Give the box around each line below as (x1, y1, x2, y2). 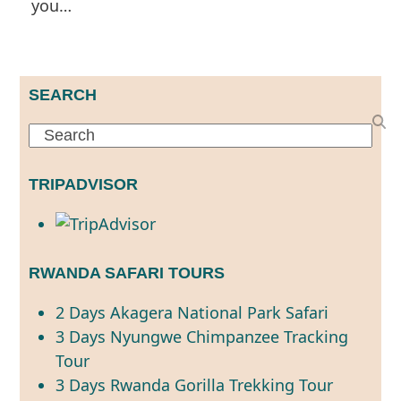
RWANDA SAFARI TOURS (29, 263, 226, 282)
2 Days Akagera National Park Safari (55, 301, 329, 323)
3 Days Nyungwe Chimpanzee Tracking (55, 325, 349, 347)
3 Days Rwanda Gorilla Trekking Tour (55, 373, 334, 396)
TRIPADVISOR (29, 175, 139, 193)
